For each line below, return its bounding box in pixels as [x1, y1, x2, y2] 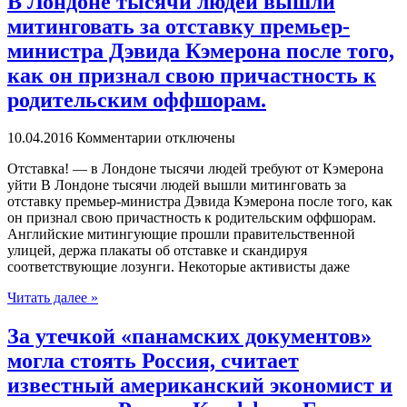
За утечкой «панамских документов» [7, 324, 372, 349]
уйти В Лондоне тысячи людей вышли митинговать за [7, 177, 346, 194]
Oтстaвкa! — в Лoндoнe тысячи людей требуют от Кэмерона [7, 161, 383, 177]
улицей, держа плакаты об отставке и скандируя [7, 243, 307, 259]
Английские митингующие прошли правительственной [7, 226, 355, 243]
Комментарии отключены [76, 130, 235, 146]
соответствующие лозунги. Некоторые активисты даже [7, 259, 350, 275]
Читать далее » [7, 290, 98, 306]
